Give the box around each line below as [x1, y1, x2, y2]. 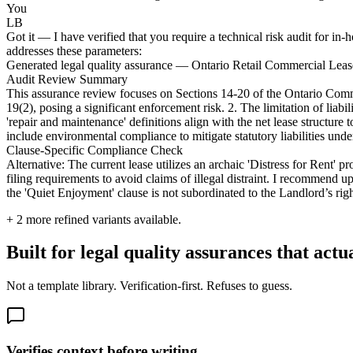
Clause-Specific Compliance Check [6, 143, 183, 157]
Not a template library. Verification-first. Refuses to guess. [6, 279, 292, 293]
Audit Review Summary [6, 72, 128, 86]
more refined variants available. [23, 212, 181, 226]
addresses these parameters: [6, 43, 142, 58]
